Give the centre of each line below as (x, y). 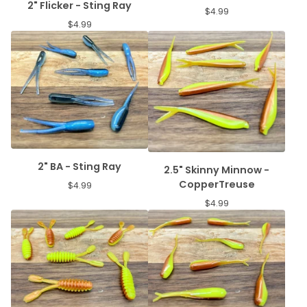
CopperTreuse (217, 185)
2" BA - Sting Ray (79, 167)
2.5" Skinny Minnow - (217, 170)
